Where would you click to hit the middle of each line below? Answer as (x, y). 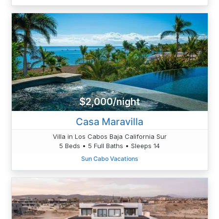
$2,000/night (109, 102)
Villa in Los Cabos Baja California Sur (109, 136)
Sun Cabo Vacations (109, 158)
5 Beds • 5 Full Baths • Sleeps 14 (109, 145)
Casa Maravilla (109, 121)
